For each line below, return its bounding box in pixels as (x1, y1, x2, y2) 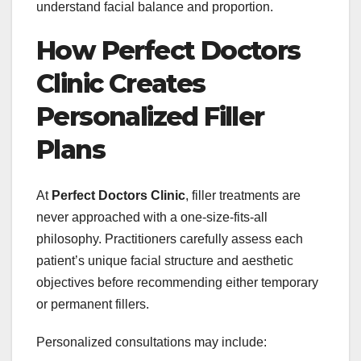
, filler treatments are (185, 188, 301, 202)
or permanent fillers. (36, 297, 149, 311)
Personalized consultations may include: (36, 334, 267, 349)
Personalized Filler (36, 101, 264, 133)
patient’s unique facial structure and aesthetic (36, 253, 293, 268)
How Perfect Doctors (36, 35, 301, 67)
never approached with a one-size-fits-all (36, 210, 268, 224)
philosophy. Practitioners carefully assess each (36, 231, 303, 246)
